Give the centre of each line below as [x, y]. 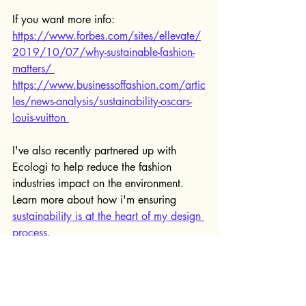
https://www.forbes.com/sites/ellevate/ [107, 36]
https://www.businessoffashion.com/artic [109, 85]
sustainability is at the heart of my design [108, 216]
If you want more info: [64, 19]
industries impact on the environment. [100, 183]
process [30, 232]
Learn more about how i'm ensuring [96, 199]
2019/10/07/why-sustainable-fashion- [103, 52]
